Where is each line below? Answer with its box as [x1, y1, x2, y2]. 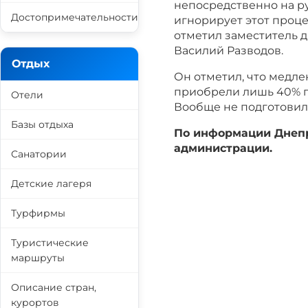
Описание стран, [11, 281, 96, 294]
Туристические [11, 236, 89, 249]
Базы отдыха [11, 118, 74, 131]
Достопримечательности [11, 11, 138, 23]
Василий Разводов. [174, 44, 283, 57]
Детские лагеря [11, 177, 91, 190]
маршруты [11, 252, 65, 264]
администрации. [174, 142, 272, 155]
